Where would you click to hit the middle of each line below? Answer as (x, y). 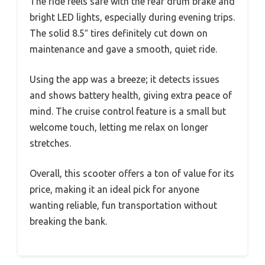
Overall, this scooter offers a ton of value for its (132, 173)
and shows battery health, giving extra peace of (131, 95)
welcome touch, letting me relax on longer (119, 127)
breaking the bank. (68, 221)
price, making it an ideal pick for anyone (114, 189)
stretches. (50, 143)
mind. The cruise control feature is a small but (128, 111)
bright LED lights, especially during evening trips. (132, 17)
